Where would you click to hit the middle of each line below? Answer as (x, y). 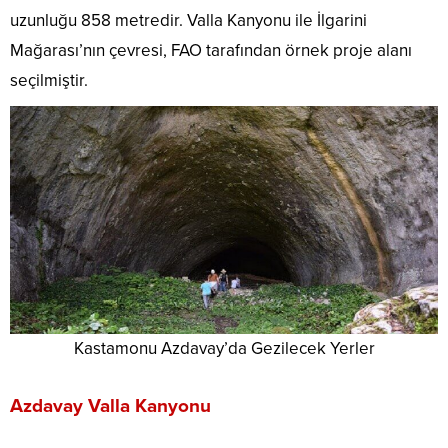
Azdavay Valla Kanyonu (110, 405)
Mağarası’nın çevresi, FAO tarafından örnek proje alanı (211, 50)
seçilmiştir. (49, 80)
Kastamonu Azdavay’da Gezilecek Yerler (224, 348)
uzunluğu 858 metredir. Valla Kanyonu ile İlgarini (188, 20)
